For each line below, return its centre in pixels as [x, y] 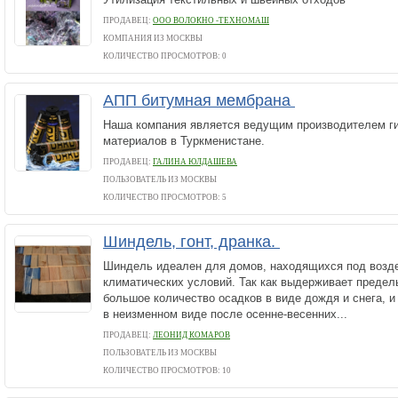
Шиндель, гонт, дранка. [191, 242]
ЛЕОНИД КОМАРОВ [191, 335]
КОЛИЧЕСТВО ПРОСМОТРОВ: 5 [165, 197]
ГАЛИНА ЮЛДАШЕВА [195, 162]
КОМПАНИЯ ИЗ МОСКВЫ [153, 38]
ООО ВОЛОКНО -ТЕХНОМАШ [211, 20]
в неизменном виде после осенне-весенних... [225, 314]
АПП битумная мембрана [199, 100]
